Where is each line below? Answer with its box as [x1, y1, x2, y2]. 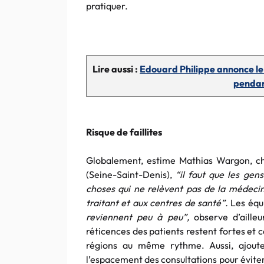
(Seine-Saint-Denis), [86, 169, 172, 180]
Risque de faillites [86, 126, 162, 138]
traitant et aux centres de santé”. [86, 197, 229, 209]
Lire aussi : [93, 63, 140, 75]
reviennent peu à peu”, [86, 211, 194, 223]
